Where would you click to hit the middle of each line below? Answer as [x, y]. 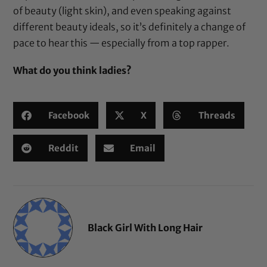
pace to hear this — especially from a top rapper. [122, 43]
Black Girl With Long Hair [145, 227]
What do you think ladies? [73, 71]
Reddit [63, 148]
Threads [217, 115]
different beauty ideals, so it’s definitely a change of [130, 27]
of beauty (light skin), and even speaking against [122, 10]
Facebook [69, 115]
